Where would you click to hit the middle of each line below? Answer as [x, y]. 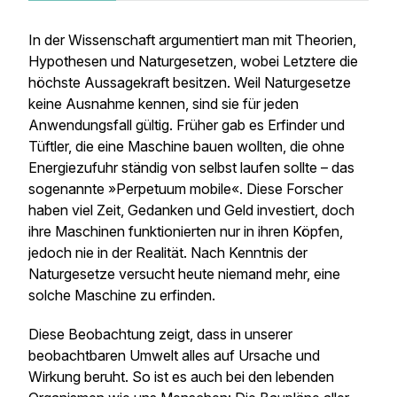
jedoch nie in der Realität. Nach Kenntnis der [168, 253]
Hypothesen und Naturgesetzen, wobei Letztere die [193, 61]
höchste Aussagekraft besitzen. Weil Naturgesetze [190, 82]
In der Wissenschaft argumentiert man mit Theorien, [192, 40]
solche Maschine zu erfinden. [122, 295]
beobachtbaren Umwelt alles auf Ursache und [174, 355]
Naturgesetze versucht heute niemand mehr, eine [184, 274]
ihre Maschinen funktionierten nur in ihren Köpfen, [186, 231]
